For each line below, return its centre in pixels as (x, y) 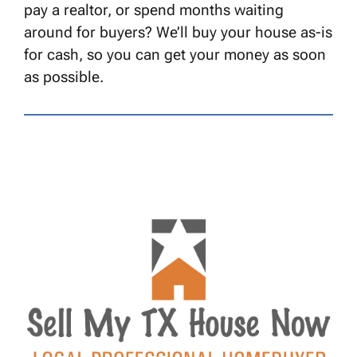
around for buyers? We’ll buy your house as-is (178, 33)
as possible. (64, 77)
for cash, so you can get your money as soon (175, 55)
